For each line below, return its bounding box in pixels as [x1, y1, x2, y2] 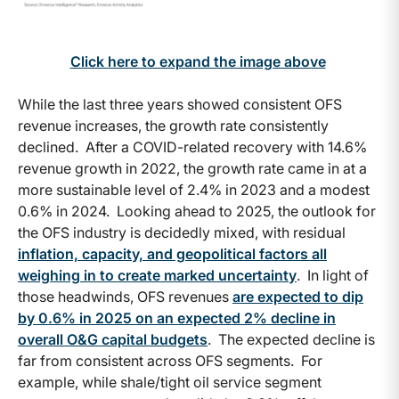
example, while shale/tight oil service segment [18, 372, 322, 391]
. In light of [297, 265, 369, 284]
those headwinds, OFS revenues [18, 287, 232, 305]
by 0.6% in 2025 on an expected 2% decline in [18, 308, 336, 327]
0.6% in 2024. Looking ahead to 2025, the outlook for [18, 201, 376, 220]
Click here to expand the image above [69, 52, 326, 70]
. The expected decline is [208, 330, 375, 348]
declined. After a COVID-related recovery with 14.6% [18, 137, 367, 156]
